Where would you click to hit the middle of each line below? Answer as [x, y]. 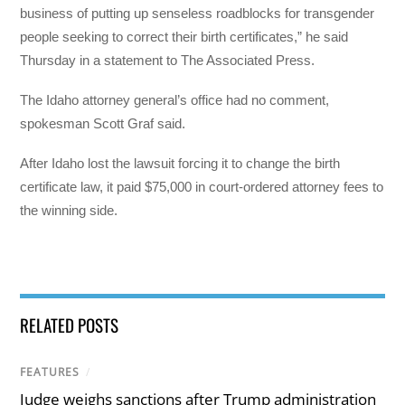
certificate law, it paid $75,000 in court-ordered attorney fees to [202, 187]
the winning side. [69, 211]
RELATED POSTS [70, 324]
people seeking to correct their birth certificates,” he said [184, 36]
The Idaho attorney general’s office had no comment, [175, 100]
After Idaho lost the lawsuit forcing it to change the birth [180, 164]
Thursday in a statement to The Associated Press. [168, 60]
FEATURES [50, 372]
